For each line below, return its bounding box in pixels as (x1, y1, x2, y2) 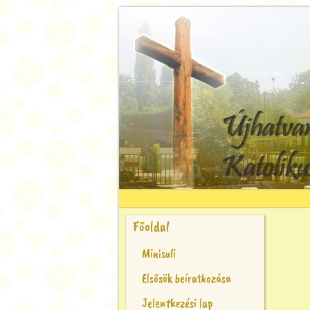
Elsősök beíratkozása (142, 271, 231, 286)
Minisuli (142, 246, 176, 261)
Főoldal (133, 218, 170, 235)
